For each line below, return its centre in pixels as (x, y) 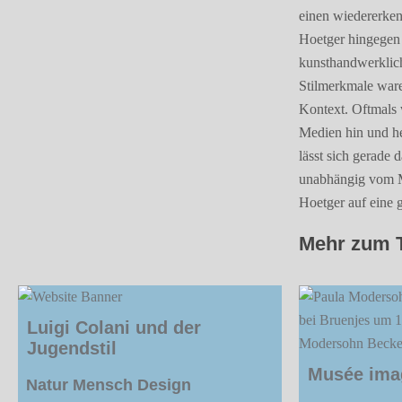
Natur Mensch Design (109, 385)
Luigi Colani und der (114, 327)
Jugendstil (72, 348)
